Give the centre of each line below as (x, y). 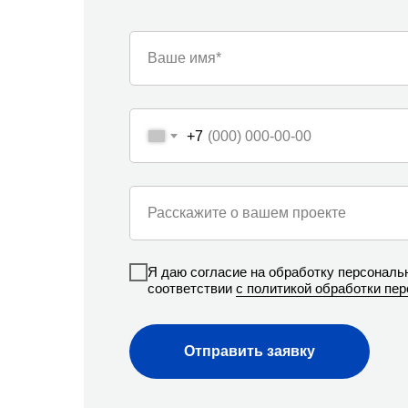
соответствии (192, 288)
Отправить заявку (250, 351)
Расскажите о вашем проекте (247, 213)
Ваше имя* (184, 58)
